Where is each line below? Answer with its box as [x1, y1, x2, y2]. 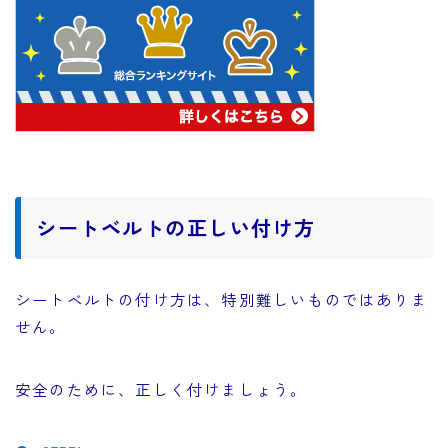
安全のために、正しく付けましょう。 [15, 378, 308, 401]
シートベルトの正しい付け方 [36, 213, 316, 243]
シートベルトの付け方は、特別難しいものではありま [15, 288, 428, 311]
